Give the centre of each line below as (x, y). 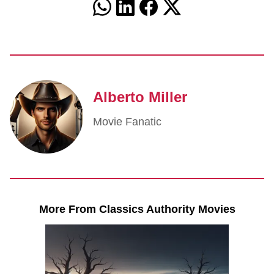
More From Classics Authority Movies (137, 209)
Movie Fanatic (127, 122)
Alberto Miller (140, 97)
